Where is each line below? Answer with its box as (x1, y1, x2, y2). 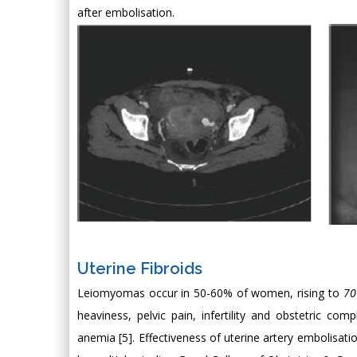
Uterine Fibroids (77, 258, 202, 278)
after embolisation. (77, 5, 175, 20)
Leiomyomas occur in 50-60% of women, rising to (77, 284, 343, 300)
